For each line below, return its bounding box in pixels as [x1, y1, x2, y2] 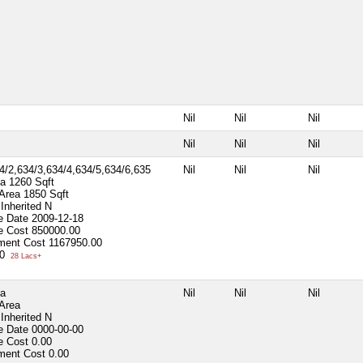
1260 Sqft [9, 175, 54, 188]
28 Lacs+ [8, 251, 41, 260]
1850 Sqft [23, 187, 69, 200]
